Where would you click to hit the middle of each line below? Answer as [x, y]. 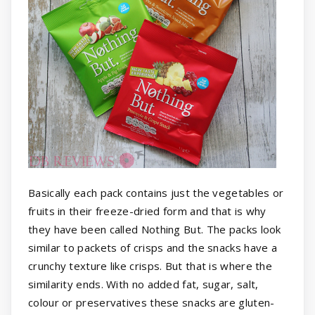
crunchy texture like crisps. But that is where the [150, 266]
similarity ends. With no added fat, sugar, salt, [143, 284]
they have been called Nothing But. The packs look [155, 230]
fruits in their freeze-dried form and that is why [147, 211]
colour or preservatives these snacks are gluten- [152, 303]
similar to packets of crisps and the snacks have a [153, 248]
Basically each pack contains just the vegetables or [156, 193]
